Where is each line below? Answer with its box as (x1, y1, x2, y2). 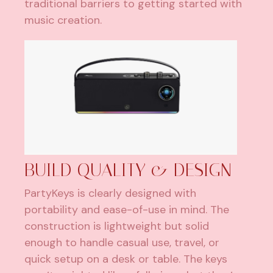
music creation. (24, 12, 102, 27)
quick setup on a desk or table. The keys (24, 251, 228, 266)
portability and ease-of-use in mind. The (24, 202, 230, 217)
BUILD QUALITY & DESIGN (24, 158, 232, 181)
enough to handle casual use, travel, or (24, 235, 220, 250)
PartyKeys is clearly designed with (24, 185, 197, 200)
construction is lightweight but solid (24, 218, 210, 233)
